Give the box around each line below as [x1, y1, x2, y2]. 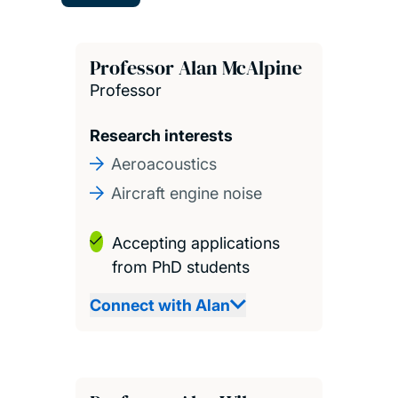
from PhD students [111, 257, 250, 276]
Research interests [89, 125, 233, 145]
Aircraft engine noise [110, 183, 262, 203]
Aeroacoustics [110, 154, 217, 173]
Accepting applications [111, 233, 280, 252]
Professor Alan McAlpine [89, 53, 302, 81]
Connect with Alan [89, 295, 230, 314]
